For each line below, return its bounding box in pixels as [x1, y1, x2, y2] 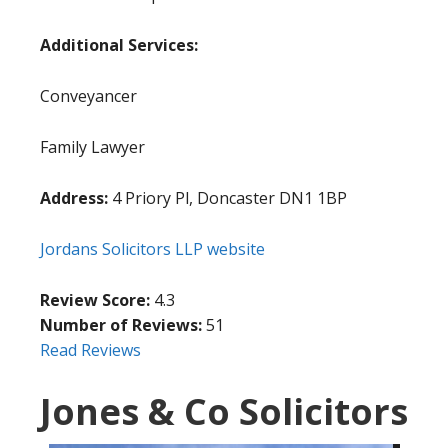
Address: [40, 187, 108, 210]
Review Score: [40, 289, 154, 312]
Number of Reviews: [40, 314, 202, 337]
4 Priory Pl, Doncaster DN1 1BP [108, 187, 347, 210]
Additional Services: [40, 34, 198, 57]
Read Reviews [40, 339, 141, 362]
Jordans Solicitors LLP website [40, 238, 265, 261]
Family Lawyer [40, 136, 145, 159]
